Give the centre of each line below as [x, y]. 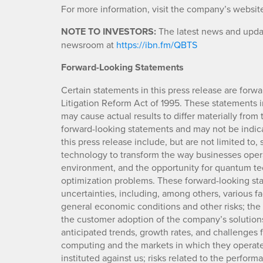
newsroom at [89, 45]
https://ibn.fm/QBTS [157, 45]
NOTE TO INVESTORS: [109, 32]
